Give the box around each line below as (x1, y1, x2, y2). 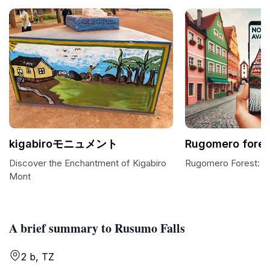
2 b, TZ (21, 251, 54, 263)
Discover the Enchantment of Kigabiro (9, 157, 166, 169)
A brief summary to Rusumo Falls (9, 219, 185, 237)
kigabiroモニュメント (9, 137, 118, 150)
